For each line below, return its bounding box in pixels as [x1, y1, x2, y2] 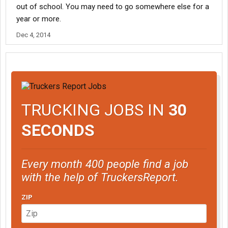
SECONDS [21, 120, 95, 140]
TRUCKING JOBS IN [21, 100, 168, 120]
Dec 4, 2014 [16, 31, 50, 39]
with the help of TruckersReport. [21, 170, 179, 184]
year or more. [16, 14, 61, 23]
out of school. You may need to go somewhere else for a [16, 2, 209, 11]
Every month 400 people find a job [21, 157, 188, 170]
